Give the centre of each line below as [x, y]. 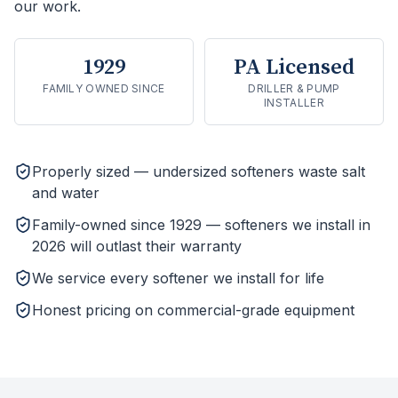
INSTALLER [294, 103]
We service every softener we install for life [178, 278]
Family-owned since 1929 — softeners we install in [201, 225]
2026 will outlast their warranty [137, 246]
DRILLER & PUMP [294, 88]
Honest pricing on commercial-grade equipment [193, 310]
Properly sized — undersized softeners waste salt [199, 171]
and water [66, 193]
